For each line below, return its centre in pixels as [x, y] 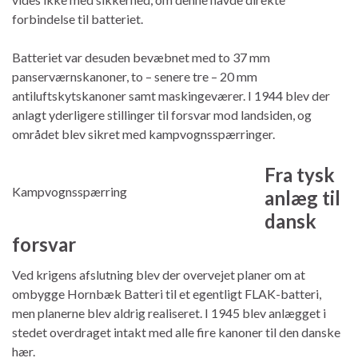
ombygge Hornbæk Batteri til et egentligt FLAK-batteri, [167, 293]
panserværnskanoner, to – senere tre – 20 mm [135, 76]
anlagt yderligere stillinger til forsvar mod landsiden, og [162, 114]
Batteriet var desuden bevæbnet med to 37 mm [141, 57]
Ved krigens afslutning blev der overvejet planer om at [159, 274]
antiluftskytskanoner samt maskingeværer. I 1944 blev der [171, 95]
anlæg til [302, 197]
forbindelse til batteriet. [78, 18]
